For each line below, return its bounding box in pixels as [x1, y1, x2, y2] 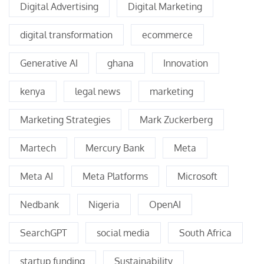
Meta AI [20, 170, 53, 183]
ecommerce [142, 29, 193, 41]
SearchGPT [20, 227, 67, 239]
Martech [20, 142, 56, 154]
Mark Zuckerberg [140, 114, 213, 126]
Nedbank [20, 199, 59, 211]
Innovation [163, 57, 208, 70]
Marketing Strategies [20, 114, 110, 126]
